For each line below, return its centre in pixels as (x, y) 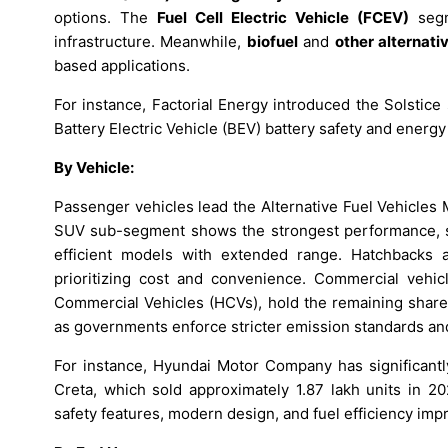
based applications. (122, 65)
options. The (105, 17)
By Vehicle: (94, 167)
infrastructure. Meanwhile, (150, 41)
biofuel (272, 41)
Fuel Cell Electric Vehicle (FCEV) (283, 17)
